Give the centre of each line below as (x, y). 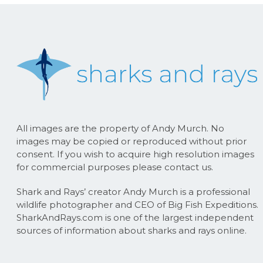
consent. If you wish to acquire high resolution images (135, 154)
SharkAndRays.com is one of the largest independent (135, 218)
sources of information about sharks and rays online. (131, 230)
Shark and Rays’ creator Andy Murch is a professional (133, 192)
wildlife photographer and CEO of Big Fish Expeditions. (137, 205)
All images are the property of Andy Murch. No (120, 128)
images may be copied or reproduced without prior (131, 141)
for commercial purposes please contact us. (115, 167)
